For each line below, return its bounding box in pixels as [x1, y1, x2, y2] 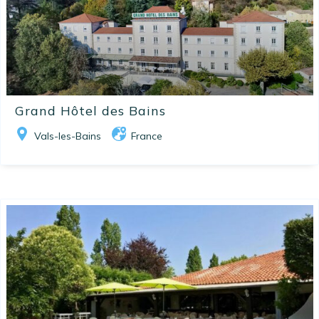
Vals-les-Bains [34, 130, 101, 143]
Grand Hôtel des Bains [15, 103, 166, 120]
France [131, 130, 162, 143]
